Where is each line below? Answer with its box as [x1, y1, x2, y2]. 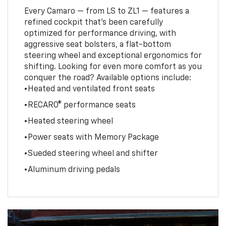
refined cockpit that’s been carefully [24, 18, 163, 27]
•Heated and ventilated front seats [24, 85, 155, 93]
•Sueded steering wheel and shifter [24, 149, 158, 158]
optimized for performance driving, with [24, 29, 176, 38]
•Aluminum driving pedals [24, 165, 120, 174]
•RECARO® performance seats [24, 101, 136, 109]
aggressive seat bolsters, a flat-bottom [24, 40, 171, 49]
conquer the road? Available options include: [24, 74, 191, 82]
